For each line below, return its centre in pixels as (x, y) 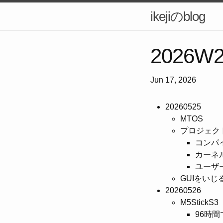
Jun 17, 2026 (173, 80)
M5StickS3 (199, 202)
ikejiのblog (178, 16)
